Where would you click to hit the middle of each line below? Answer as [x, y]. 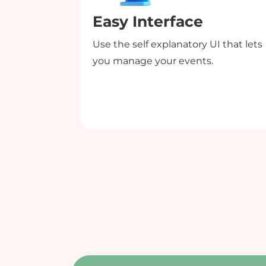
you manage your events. [153, 61]
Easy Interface [148, 21]
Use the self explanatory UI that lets [177, 44]
